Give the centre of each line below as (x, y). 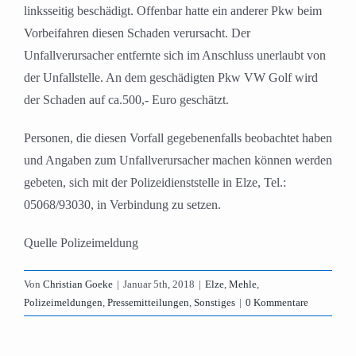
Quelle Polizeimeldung (81, 242)
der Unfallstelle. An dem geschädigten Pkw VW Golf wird (171, 77)
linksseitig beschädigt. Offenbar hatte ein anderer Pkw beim (173, 10)
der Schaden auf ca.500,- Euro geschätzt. (126, 99)
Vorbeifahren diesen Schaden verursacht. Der (137, 33)
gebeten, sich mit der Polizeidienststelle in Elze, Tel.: (155, 182)
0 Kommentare (277, 302)
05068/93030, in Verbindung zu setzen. (122, 204)
